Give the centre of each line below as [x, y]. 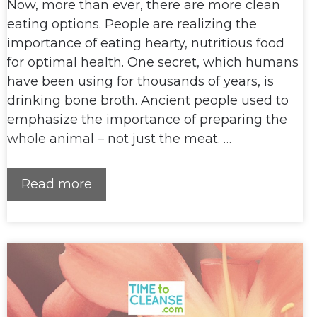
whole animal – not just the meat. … [119, 139]
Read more [57, 184]
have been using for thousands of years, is [140, 81]
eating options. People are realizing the [132, 24]
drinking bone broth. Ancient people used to [148, 100]
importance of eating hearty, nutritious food [146, 43]
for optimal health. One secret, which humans [153, 62]
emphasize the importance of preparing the [147, 120]
